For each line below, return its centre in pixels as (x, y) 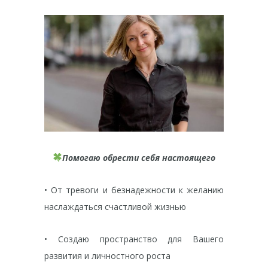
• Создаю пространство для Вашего (134, 239)
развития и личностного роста (107, 256)
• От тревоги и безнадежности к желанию (134, 190)
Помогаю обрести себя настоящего (138, 158)
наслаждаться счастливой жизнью (115, 207)
